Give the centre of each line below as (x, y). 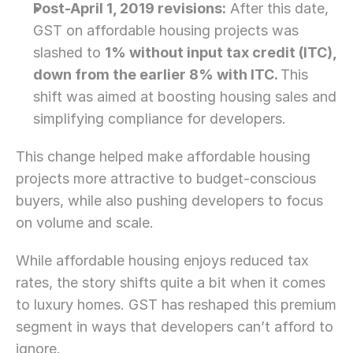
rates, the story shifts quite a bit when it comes (171, 282)
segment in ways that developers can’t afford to (175, 327)
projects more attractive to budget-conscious (166, 178)
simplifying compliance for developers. (160, 119)
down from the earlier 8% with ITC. (157, 74)
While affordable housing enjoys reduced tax (162, 260)
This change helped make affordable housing (163, 156)
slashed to (69, 52)
